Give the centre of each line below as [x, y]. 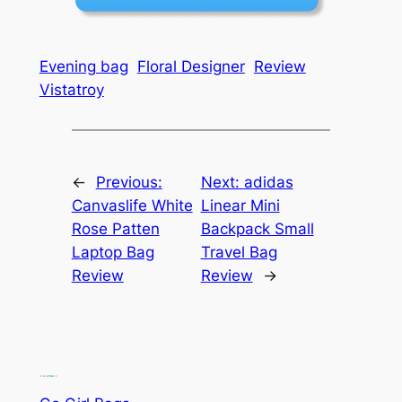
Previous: [129, 183]
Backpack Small [257, 229]
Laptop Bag [113, 253]
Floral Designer [191, 66]
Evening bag [83, 66]
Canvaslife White [132, 206]
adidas [268, 183]
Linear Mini [240, 206]
